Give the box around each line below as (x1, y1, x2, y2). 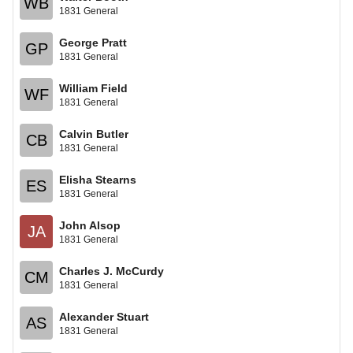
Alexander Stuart (59, 310, 149, 323)
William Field (59, 81, 128, 95)
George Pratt (59, 35, 127, 49)
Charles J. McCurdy (59, 264, 164, 277)
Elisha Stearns (59, 173, 136, 186)
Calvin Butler (59, 127, 128, 140)
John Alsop (59, 218, 121, 232)
